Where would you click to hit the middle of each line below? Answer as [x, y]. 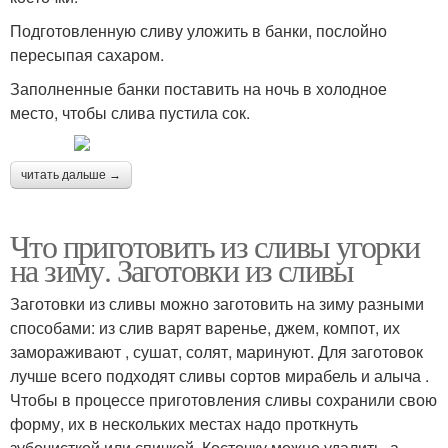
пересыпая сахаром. [87, 54]
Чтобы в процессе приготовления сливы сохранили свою [223, 399]
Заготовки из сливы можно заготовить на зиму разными [217, 303]
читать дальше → [71, 175]
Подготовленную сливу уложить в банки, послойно [198, 30]
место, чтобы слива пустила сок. [130, 112]
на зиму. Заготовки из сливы [182, 269]
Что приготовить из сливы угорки [215, 245]
